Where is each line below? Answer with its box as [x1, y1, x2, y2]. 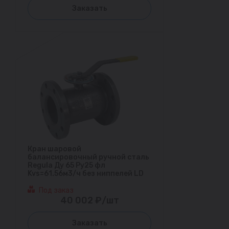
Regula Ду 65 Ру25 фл [28, 161, 105, 170]
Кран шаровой [28, 144, 81, 153]
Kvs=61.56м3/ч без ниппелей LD [28, 169, 144, 178]
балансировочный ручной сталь [28, 152, 149, 162]
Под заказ [39, 186, 74, 195]
